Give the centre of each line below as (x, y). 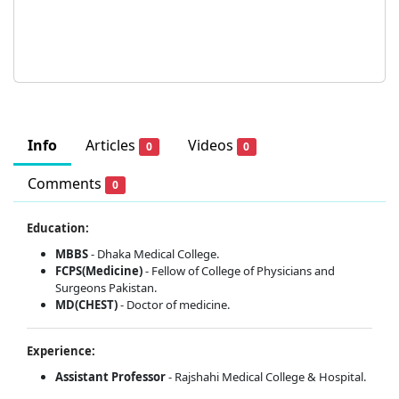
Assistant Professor (110, 376)
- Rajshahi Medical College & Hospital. (266, 376)
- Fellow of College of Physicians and (240, 270)
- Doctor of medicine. (174, 304)
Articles (112, 145)
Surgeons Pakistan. (106, 287)
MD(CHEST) (86, 304)
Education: (58, 228)
